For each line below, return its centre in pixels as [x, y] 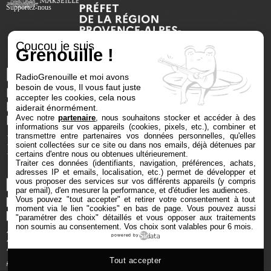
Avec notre [37, 117]
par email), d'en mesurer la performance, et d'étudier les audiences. [133, 190]
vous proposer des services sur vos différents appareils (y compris [135, 181]
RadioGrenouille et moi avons [72, 77]
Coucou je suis [55, 46]
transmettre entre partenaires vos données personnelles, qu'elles [135, 135]
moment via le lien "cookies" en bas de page [98, 208]
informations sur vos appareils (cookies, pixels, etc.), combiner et [135, 126]
